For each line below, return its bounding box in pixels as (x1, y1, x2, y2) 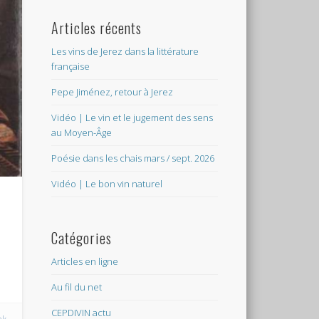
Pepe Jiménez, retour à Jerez (51, 85, 174, 98)
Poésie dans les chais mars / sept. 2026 (51, 151, 215, 164)
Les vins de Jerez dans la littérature (51, 44, 199, 58)
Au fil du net (51, 280, 103, 293)
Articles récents (51, 16, 142, 38)
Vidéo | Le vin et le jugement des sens (51, 110, 214, 124)
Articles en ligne (51, 254, 119, 268)
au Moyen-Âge (51, 125, 113, 139)
